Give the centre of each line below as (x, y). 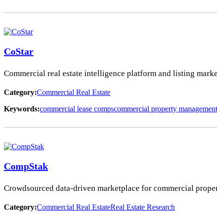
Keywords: (22, 108)
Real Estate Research (143, 207)
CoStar (19, 51)
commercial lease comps (77, 108)
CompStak (26, 166)
